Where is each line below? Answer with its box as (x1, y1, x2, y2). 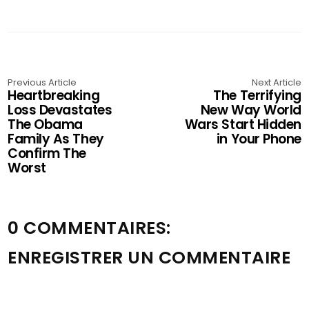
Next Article (251, 76, 301, 89)
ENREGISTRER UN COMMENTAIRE (8, 246, 291, 270)
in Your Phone (216, 130, 301, 148)
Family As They (8, 130, 104, 148)
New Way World (200, 101, 301, 119)
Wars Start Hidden (184, 115, 301, 134)
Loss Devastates (8, 101, 112, 119)
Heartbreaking (8, 86, 100, 105)
